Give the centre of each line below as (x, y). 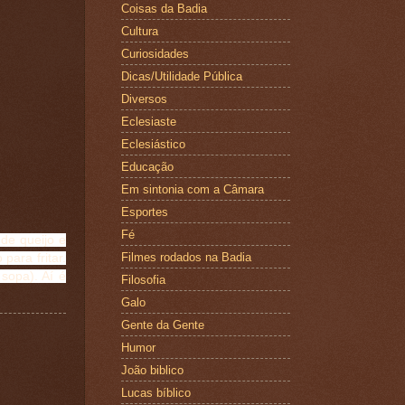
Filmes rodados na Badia (186, 257)
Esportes (144, 212)
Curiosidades (155, 53)
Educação (147, 166)
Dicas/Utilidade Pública (181, 76)
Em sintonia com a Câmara (192, 189)
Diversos (144, 99)
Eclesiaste (148, 121)
